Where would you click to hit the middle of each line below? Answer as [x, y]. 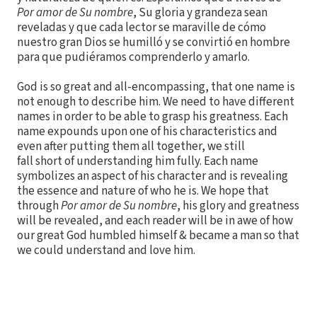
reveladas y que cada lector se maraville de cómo [142, 27]
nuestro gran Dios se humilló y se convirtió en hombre [154, 42]
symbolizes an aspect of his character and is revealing [152, 176]
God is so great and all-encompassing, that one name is [156, 87]
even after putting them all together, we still [131, 146]
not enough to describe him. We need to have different [156, 102]
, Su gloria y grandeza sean [200, 12]
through [39, 206]
